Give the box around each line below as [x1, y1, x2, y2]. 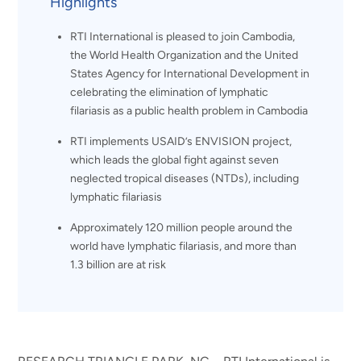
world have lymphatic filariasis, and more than [70, 239, 297, 253]
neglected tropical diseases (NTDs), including [70, 171, 300, 185]
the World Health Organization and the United [70, 48, 299, 62]
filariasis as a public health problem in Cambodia [70, 103, 309, 118]
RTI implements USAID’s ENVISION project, [70, 134, 293, 148]
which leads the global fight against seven [70, 152, 280, 167]
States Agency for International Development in [70, 66, 310, 81]
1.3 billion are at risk [70, 257, 167, 272]
